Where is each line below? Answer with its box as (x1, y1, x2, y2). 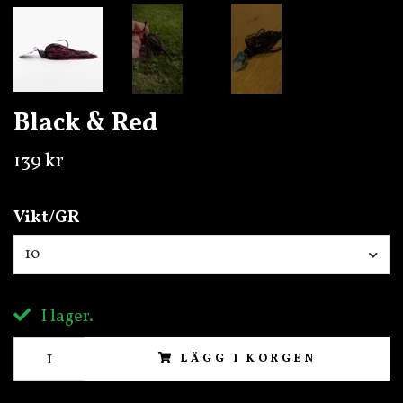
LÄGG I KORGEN (181, 351, 317, 368)
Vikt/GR (13, 205, 80, 229)
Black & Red (13, 105, 157, 142)
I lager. (38, 305, 94, 329)
